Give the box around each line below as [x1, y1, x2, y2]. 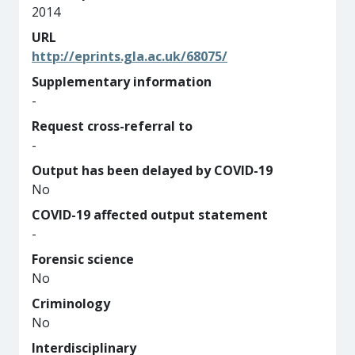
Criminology [32, 295, 110, 312]
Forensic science [32, 250, 134, 268]
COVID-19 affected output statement [32, 206, 268, 223]
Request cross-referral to [32, 117, 193, 135]
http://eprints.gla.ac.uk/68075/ [32, 48, 227, 65]
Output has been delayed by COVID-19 [32, 162, 273, 179]
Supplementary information [32, 73, 212, 90]
